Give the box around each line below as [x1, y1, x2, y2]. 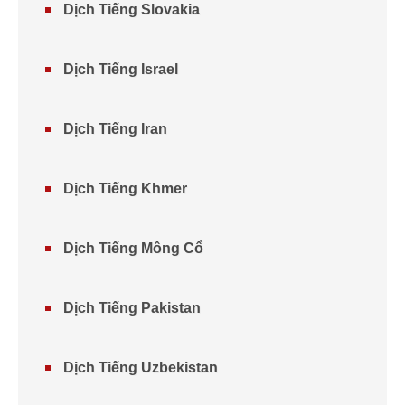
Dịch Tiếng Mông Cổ [63, 240, 203, 256]
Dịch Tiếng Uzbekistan [63, 360, 218, 375]
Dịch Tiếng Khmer [63, 181, 187, 196]
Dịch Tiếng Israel [63, 61, 178, 77]
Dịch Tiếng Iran [63, 121, 167, 137]
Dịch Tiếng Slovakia [63, 2, 200, 17]
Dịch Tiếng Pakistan [63, 300, 201, 316]
